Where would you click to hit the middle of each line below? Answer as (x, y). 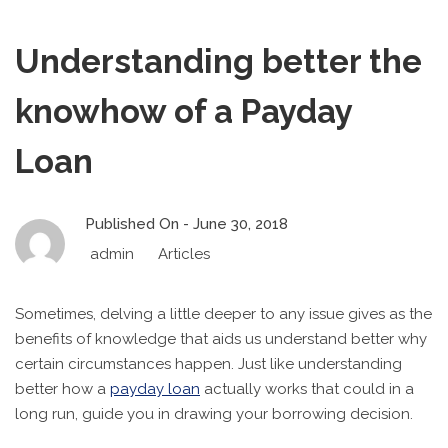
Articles (184, 254)
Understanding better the (218, 61)
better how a (62, 389)
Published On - (139, 224)
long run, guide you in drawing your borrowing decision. (214, 414)
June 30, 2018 (240, 224)
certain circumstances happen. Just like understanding (208, 364)
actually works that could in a (307, 389)
